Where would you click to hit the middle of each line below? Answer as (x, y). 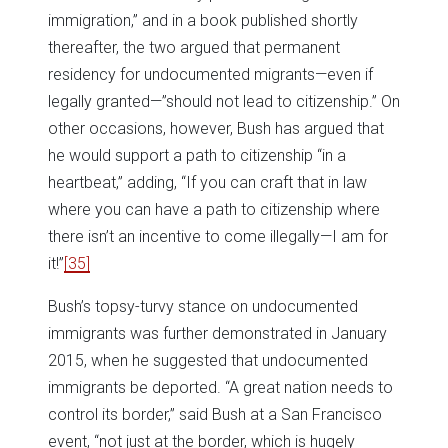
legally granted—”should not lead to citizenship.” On (224, 102)
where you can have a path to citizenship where (214, 210)
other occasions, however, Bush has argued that (216, 129)
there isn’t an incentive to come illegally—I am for (218, 237)
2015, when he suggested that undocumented (208, 361)
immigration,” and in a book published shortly (203, 21)
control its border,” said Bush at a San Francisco (215, 415)
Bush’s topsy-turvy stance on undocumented (203, 307)
